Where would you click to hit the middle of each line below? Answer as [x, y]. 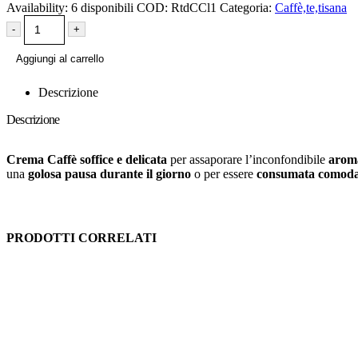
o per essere [224, 174]
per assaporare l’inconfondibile [248, 160]
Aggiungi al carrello [60, 59]
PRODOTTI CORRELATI [82, 238]
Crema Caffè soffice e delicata [87, 160]
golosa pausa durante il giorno [109, 174]
